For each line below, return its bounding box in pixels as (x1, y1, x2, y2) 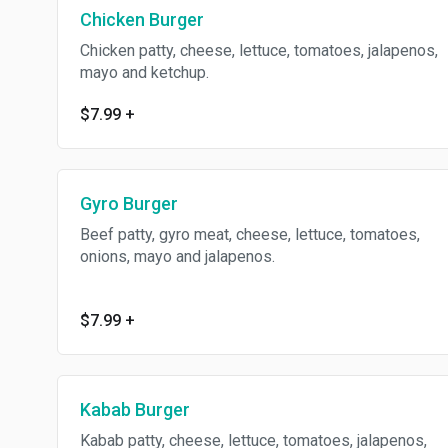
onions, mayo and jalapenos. (80, 247, 275, 266)
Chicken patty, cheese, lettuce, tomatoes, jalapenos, (80, 41, 438, 60)
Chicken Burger (80, 9, 204, 30)
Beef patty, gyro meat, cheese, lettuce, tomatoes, (80, 225, 420, 244)
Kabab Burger (80, 399, 190, 420)
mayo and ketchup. (80, 63, 209, 82)
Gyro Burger (80, 193, 178, 214)
